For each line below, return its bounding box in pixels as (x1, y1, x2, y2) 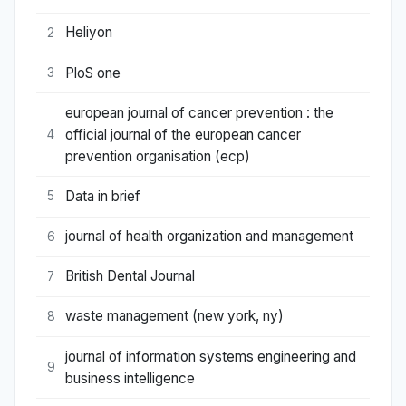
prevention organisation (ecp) (65, 147, 250, 165)
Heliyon (65, 24, 112, 42)
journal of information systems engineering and (65, 347, 356, 365)
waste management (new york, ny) (65, 307, 284, 325)
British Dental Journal (65, 267, 195, 285)
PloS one (65, 63, 121, 82)
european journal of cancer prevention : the (65, 103, 333, 121)
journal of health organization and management (65, 227, 353, 246)
